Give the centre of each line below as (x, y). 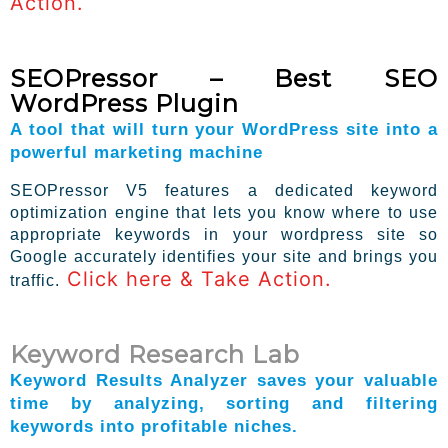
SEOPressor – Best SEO (224, 78)
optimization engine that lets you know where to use (224, 212)
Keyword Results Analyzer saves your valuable (224, 380)
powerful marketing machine (136, 152)
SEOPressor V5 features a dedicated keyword (224, 190)
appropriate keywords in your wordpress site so (224, 234)
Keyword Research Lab (155, 355)
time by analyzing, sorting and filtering (224, 403)
